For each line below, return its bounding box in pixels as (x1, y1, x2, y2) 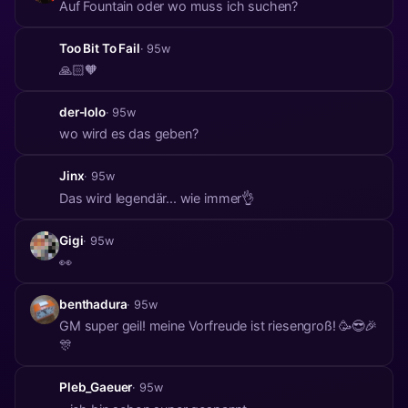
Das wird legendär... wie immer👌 (59, 189, 255, 206)
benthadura (59, 297, 127, 312)
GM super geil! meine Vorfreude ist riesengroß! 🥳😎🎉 (59, 318, 377, 334)
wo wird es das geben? (59, 126, 199, 142)
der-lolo (59, 104, 106, 119)
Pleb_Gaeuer (59, 380, 133, 395)
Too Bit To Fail (59, 40, 140, 56)
